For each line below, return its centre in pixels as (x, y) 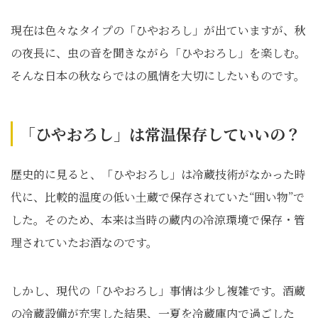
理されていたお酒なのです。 (84, 242)
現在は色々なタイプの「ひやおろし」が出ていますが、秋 (158, 30)
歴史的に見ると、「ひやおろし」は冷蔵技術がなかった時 (158, 174)
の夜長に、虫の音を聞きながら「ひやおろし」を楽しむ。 (158, 53)
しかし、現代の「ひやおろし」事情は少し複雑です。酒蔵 (158, 291)
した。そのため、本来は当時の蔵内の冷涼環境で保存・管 (158, 220)
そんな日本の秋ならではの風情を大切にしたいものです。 (158, 76)
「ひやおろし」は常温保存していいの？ (160, 134)
